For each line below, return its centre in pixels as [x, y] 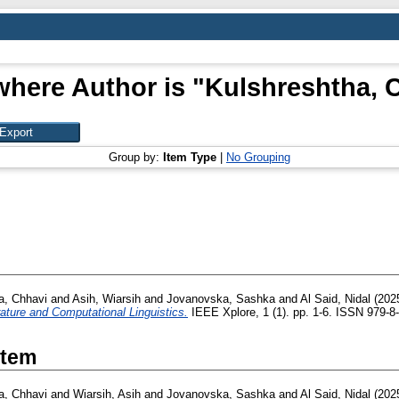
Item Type [190, 157]
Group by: [136, 157]
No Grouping [258, 157]
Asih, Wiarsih [106, 299]
